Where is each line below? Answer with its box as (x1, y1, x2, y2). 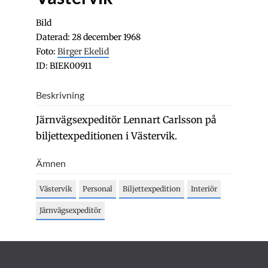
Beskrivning (36, 89, 84, 100)
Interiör (191, 184, 217, 193)
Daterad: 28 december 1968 (36, 32, 141, 42)
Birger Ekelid (57, 46, 109, 57)
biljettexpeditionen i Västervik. (36, 130, 177, 142)
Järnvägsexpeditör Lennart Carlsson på (36, 114, 217, 126)
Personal (83, 184, 112, 193)
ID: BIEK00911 (36, 60, 92, 71)
